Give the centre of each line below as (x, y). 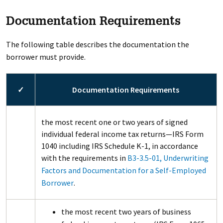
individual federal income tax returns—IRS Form (122, 134)
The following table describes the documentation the (97, 44)
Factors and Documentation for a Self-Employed (123, 170)
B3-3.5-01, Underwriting (168, 158)
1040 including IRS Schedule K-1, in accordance (119, 146)
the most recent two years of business (126, 212)
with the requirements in (84, 158)
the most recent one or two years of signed (114, 122)
